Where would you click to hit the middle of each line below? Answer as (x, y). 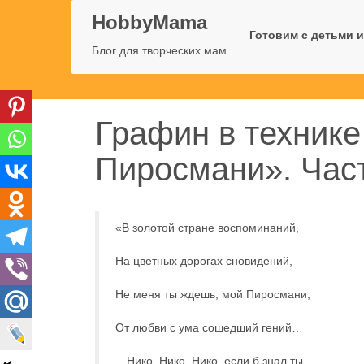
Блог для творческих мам (159, 50)
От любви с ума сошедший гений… (209, 327)
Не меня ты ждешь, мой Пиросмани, (213, 294)
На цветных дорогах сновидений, (204, 261)
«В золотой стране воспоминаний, (207, 227)
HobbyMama (149, 22)
